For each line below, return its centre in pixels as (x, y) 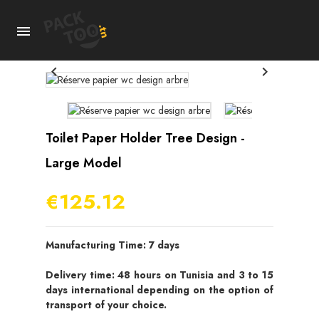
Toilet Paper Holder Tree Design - (145, 138)
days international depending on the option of (159, 289)
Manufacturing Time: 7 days (113, 245)
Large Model (84, 163)
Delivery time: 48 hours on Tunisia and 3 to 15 (159, 274)
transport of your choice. (106, 304)
